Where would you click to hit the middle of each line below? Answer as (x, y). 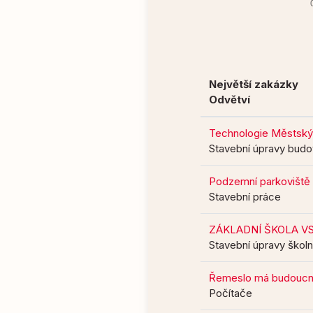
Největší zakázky (254, 84)
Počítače (231, 293)
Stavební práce (245, 197)
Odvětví (230, 100)
